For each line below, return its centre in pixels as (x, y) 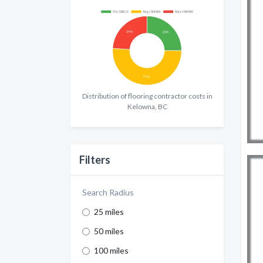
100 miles (111, 251)
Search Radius (108, 193)
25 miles (109, 212)
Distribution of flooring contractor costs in (147, 96)
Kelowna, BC (147, 107)
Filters (95, 160)
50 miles (109, 231)
